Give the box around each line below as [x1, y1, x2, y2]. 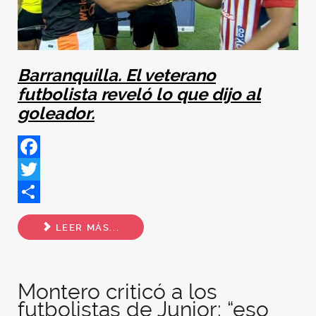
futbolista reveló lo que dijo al [18, 85, 261, 105]
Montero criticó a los [18, 279, 217, 305]
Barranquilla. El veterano [18, 66, 216, 86]
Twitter [18, 185, 53, 199]
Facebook [18, 162, 69, 176]
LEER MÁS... [52, 221, 120, 233]
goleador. [18, 104, 95, 124]
